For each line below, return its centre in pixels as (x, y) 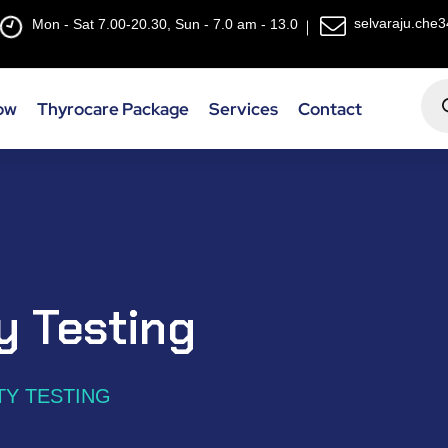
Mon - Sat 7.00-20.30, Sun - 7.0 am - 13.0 (164, 24)
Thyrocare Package (113, 109)
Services (244, 109)
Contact (330, 109)
